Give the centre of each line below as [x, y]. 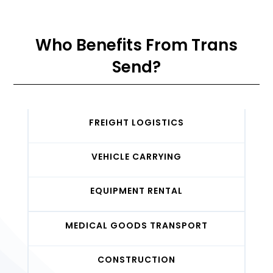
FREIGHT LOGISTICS [136, 122]
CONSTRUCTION [136, 259]
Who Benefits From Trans [136, 45]
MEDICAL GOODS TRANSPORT [136, 225]
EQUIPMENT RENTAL [136, 190]
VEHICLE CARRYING [136, 156]
